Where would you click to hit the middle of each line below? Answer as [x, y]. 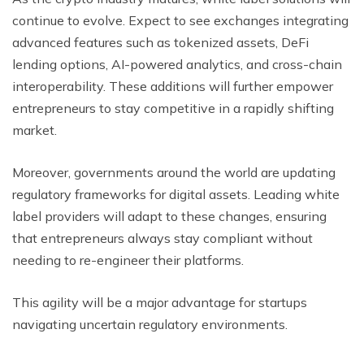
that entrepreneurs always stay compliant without [162, 238]
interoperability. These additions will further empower [173, 86]
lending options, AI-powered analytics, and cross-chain [177, 64]
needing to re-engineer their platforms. [128, 260]
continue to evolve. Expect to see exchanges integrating [180, 20]
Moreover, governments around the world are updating [174, 172]
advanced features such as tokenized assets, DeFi [160, 42]
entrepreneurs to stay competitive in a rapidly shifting [173, 108]
